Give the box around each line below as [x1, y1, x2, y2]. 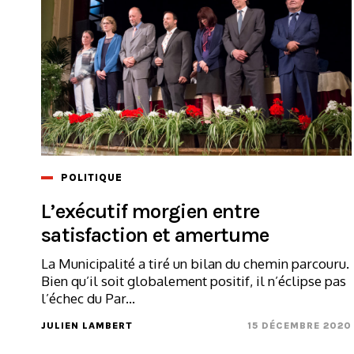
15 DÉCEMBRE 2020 [247, 319, 352, 331]
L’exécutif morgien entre [41, 198, 260, 224]
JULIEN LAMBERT [41, 319, 133, 331]
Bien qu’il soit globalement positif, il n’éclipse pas [41, 272, 346, 289]
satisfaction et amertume [41, 222, 269, 247]
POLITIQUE [61, 171, 122, 183]
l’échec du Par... [41, 289, 135, 307]
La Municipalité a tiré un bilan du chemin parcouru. [41, 254, 349, 272]
